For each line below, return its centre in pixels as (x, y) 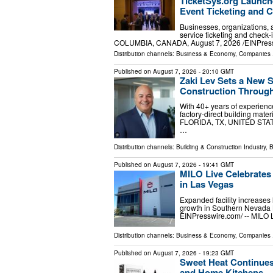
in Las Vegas (207, 184)
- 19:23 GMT (215, 253)
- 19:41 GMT (215, 165)
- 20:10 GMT (215, 71)
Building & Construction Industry (221, 147)
